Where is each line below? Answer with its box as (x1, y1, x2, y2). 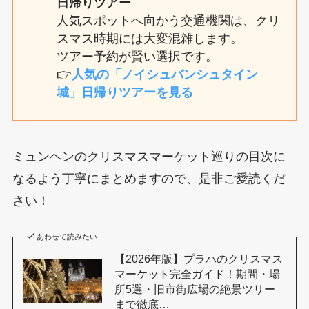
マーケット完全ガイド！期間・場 (114, 267, 280, 280)
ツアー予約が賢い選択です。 (56, 50, 218, 64)
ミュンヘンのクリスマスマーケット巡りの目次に (12, 149, 286, 163)
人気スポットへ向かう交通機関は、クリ (56, 14, 280, 28)
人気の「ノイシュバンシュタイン (71, 68, 258, 82)
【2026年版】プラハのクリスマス (114, 252, 283, 265)
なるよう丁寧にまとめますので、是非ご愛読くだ (12, 171, 286, 186)
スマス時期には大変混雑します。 (56, 32, 243, 46)
